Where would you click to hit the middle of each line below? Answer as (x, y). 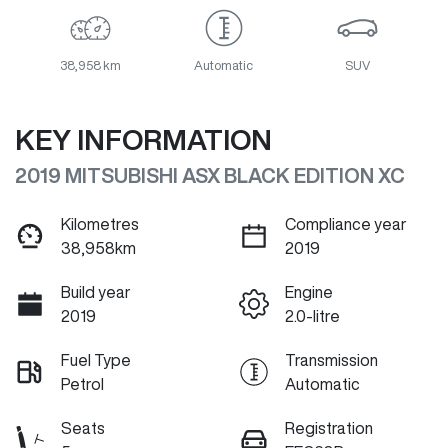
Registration (329, 428)
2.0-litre (312, 316)
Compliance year (346, 224)
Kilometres (100, 224)
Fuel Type (96, 360)
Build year (96, 292)
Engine (309, 292)
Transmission (331, 360)
